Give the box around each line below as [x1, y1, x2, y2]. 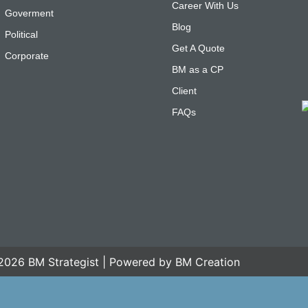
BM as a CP [171, 64, 223, 76]
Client [171, 85, 197, 97]
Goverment [4, 8, 54, 19]
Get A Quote [171, 43, 225, 54]
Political [4, 29, 38, 41]
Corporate [4, 50, 49, 62]
